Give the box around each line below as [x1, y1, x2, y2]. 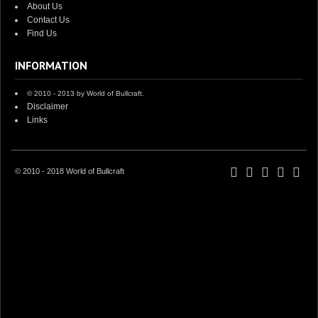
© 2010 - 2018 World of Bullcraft [15, 167, 124, 175]
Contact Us [27, 15, 70, 25]
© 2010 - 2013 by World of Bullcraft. [27, 89, 144, 97]
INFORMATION [15, 58, 87, 72]
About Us [27, 1, 62, 11]
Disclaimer [27, 102, 68, 111]
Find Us [27, 28, 57, 38]
